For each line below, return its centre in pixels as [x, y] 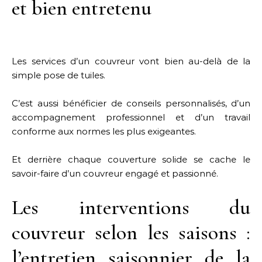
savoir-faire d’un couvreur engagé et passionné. [115, 173]
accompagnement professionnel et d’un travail [131, 117]
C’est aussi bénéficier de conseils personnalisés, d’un [131, 103]
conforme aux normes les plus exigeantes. [104, 131]
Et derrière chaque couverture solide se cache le [131, 159]
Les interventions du [131, 207]
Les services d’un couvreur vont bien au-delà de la [131, 61]
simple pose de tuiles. [58, 75]
